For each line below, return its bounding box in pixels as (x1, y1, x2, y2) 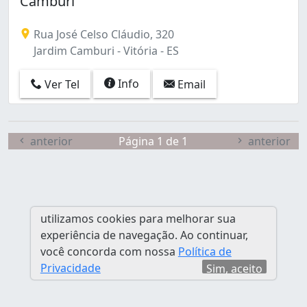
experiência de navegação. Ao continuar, (40, 228, 248, 243)
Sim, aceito (206, 261, 263, 276)
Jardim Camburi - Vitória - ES (31, 42, 179, 58)
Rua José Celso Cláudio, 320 (31, 26, 174, 42)
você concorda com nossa (40, 244, 178, 259)
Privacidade (40, 260, 101, 275)
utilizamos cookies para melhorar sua (40, 211, 236, 226)
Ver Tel (42, 77, 79, 93)
